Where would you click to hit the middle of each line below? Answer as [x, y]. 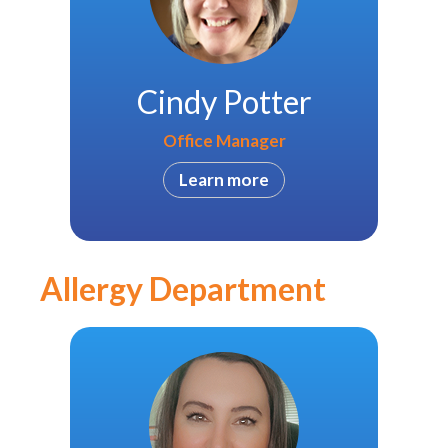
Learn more [224, 179]
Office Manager [224, 140]
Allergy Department [183, 288]
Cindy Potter [224, 101]
